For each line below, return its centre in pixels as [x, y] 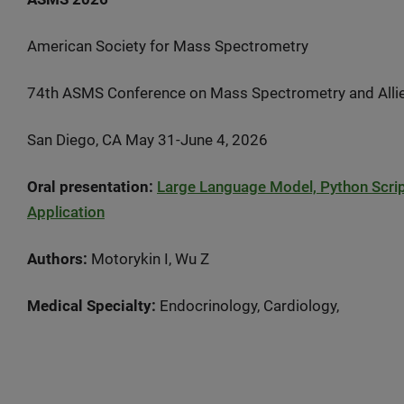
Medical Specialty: [92, 306]
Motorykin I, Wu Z [148, 259]
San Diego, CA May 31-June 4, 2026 [147, 140]
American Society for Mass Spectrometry [168, 46]
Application [66, 212]
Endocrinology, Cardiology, [249, 306]
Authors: [57, 259]
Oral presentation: [92, 187]
